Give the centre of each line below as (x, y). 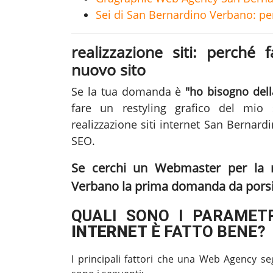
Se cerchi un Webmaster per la (171, 168)
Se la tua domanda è (129, 91)
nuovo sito (108, 69)
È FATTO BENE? (207, 231)
